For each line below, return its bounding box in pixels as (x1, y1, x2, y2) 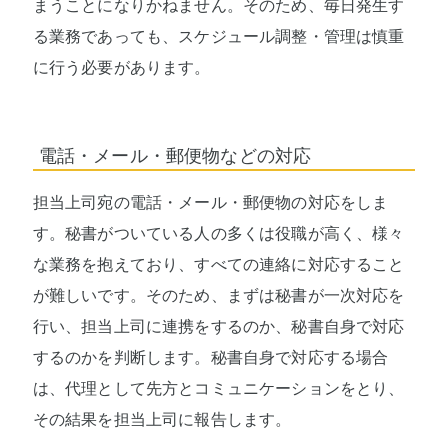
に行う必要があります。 (32, 59, 211, 77)
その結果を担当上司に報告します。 (32, 410, 292, 428)
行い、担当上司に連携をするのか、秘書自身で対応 (32, 317, 405, 335)
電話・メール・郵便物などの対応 (38, 145, 312, 166)
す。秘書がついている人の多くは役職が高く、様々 (32, 224, 405, 242)
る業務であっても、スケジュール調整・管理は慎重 (32, 28, 405, 46)
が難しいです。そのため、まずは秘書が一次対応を (32, 286, 405, 304)
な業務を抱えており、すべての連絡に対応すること (32, 255, 405, 273)
